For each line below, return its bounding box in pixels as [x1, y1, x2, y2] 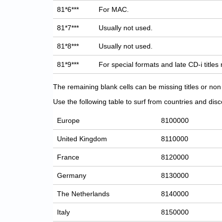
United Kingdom [57, 135, 108, 143]
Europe [57, 116, 80, 125]
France [57, 153, 80, 162]
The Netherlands [57, 190, 110, 198]
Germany [57, 171, 87, 180]
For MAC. [99, 5, 129, 14]
